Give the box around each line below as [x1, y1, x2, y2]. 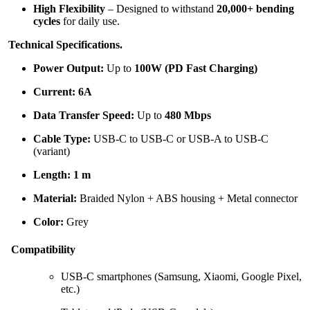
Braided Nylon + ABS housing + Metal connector [77, 192, 298, 205]
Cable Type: [33, 133, 91, 145]
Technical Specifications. [6, 39, 122, 51]
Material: [33, 192, 77, 205]
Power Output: [33, 62, 104, 75]
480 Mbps [165, 109, 211, 122]
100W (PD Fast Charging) [134, 62, 257, 75]
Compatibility [6, 243, 75, 255]
